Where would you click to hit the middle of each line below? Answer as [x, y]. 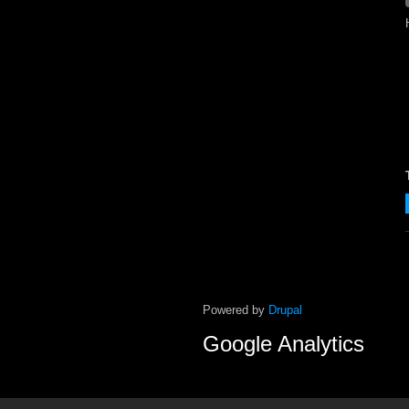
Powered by [236, 310]
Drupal [285, 310]
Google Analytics [283, 343]
